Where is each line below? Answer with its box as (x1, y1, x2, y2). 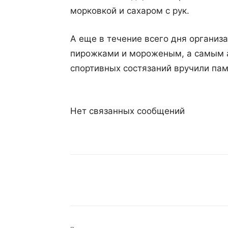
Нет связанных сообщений (70, 106, 185, 116)
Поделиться (96, 177, 134, 184)
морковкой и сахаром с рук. (70, 6, 189, 16)
